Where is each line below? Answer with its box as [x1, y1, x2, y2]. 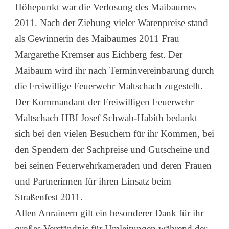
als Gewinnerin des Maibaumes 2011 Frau [14, 33, 179, 44]
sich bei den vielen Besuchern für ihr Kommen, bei [14, 128, 214, 139]
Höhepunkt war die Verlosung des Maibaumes [14, 2, 196, 12]
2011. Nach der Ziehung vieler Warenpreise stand [14, 17, 208, 28]
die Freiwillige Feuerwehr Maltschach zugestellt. [14, 81, 203, 91]
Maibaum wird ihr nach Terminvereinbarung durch [14, 65, 214, 76]
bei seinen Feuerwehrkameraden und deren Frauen [14, 160, 212, 171]
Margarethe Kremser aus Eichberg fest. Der [14, 49, 182, 60]
